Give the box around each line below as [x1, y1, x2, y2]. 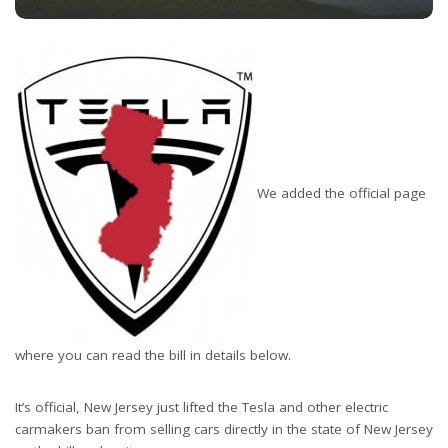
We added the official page [257, 183, 426, 202]
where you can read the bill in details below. [15, 345, 291, 364]
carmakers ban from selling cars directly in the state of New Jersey [15, 419, 433, 438]
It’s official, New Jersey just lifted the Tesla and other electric [15, 397, 388, 416]
